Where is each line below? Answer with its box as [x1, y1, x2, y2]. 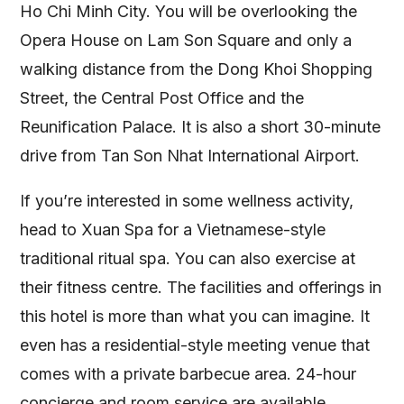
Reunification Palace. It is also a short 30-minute [20, 116, 381, 136]
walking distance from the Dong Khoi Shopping [20, 59, 373, 78]
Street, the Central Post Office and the [20, 87, 305, 107]
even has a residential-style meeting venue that [20, 335, 371, 354]
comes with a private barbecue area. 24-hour [20, 363, 357, 383]
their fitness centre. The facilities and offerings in [20, 277, 382, 297]
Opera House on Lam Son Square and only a [20, 30, 353, 50]
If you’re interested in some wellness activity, [20, 190, 354, 210]
